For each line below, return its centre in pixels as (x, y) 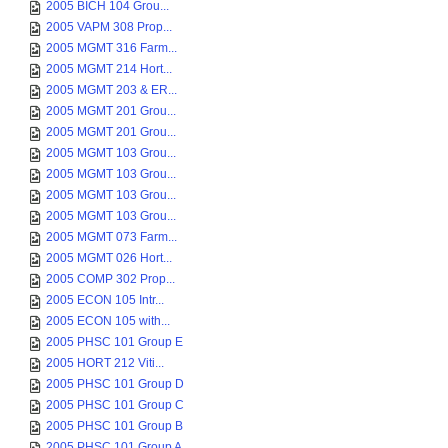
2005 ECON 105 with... (108, 321)
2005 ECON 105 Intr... (105, 300)
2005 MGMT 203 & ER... (111, 90)
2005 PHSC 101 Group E (114, 342)
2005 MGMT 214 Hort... (109, 69)
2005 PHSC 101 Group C (115, 405)
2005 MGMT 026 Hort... (109, 258)
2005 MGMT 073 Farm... (111, 237)
